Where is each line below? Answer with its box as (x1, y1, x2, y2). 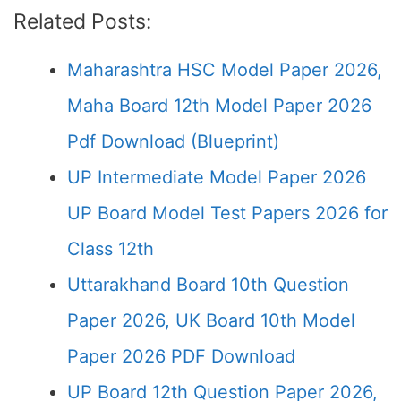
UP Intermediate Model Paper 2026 (67, 166, 366, 188)
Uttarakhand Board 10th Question (67, 274, 349, 295)
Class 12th (67, 238, 154, 260)
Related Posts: (13, 9, 151, 34)
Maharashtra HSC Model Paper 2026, (67, 59, 382, 81)
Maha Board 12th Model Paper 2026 (67, 95, 371, 116)
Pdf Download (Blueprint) (67, 131, 279, 152)
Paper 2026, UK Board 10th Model (67, 310, 355, 331)
